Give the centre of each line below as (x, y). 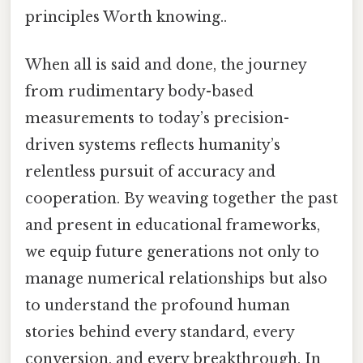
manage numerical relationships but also (176, 279)
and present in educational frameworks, (173, 226)
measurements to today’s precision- (157, 119)
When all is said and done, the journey (166, 65)
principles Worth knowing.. (126, 17)
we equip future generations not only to (172, 252)
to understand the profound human (158, 306)
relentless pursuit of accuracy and (150, 172)
